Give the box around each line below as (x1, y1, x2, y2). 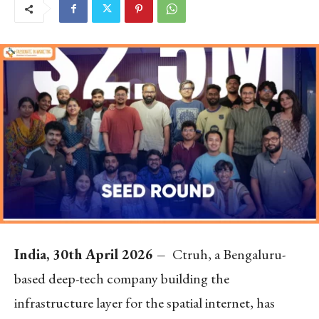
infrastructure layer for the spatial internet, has (14, 293, 275, 312)
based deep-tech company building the (14, 268, 229, 288)
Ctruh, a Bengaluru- (169, 244, 286, 263)
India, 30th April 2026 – (14, 244, 169, 263)
